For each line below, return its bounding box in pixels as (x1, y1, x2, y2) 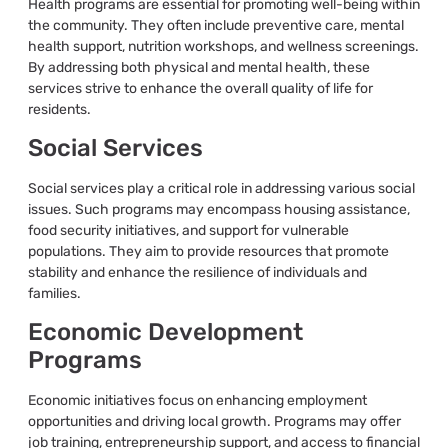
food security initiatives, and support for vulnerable (27, 221, 349, 239)
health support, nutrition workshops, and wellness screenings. (27, 37, 419, 55)
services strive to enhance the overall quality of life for (27, 79, 373, 97)
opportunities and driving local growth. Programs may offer (27, 413, 401, 431)
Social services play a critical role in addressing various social (27, 179, 415, 197)
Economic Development (27, 318, 303, 347)
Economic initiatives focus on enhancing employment (27, 392, 367, 410)
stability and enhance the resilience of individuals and (27, 263, 367, 281)
